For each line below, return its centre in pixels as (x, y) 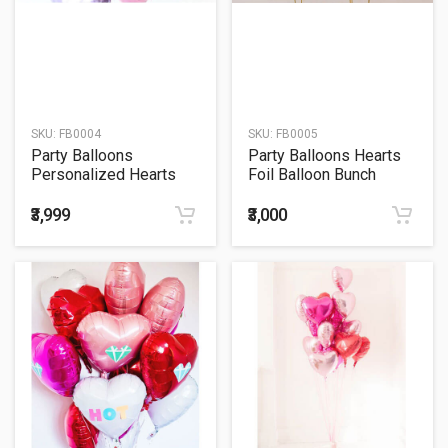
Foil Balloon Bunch (312, 174)
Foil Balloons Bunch (99, 193)
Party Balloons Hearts (324, 155)
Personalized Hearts (103, 174)
